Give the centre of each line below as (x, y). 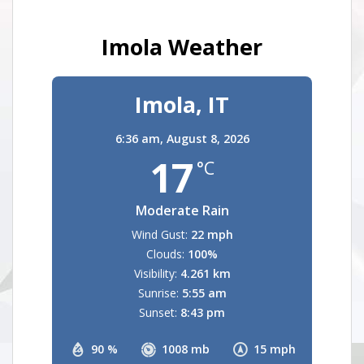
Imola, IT (182, 104)
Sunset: (158, 312)
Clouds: (165, 254)
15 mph (275, 349)
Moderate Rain (182, 210)
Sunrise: (158, 293)
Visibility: (155, 273)
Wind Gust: (159, 234)
